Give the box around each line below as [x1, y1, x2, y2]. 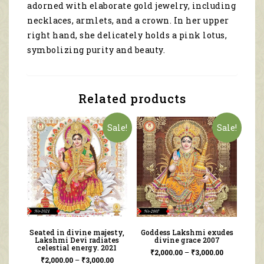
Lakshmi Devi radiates [35, 235, 120, 245]
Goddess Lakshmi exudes [140, 227, 233, 237]
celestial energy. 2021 [37, 243, 117, 253]
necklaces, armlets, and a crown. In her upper [27, 15, 229, 27]
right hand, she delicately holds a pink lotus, [27, 29, 227, 41]
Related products [78, 91, 186, 107]
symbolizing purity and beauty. [27, 44, 165, 56]
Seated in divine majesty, [29, 227, 125, 237]
